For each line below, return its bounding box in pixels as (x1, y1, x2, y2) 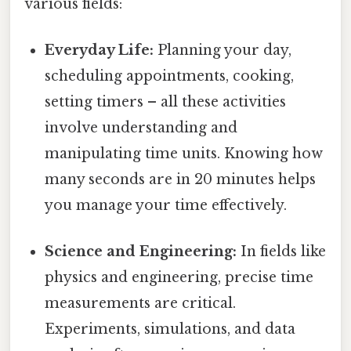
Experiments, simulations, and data (45, 320, 296, 338)
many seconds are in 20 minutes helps (45, 170, 317, 188)
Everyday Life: (45, 41, 154, 59)
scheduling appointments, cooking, (45, 67, 295, 85)
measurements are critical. (45, 295, 237, 313)
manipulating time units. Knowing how (45, 144, 324, 162)
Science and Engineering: (45, 243, 237, 261)
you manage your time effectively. (45, 196, 288, 214)
